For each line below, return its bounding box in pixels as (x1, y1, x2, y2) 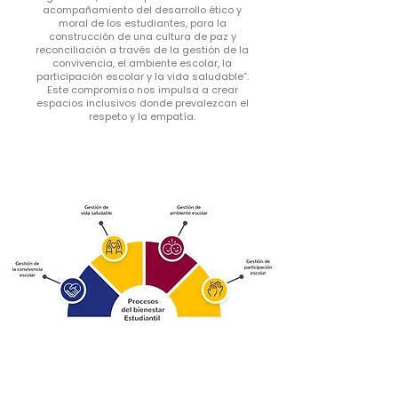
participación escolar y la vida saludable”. (36, 69, 249, 84)
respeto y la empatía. (89, 109, 195, 123)
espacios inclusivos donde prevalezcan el (36, 96, 249, 110)
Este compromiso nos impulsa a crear (46, 83, 238, 97)
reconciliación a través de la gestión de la (36, 43, 249, 57)
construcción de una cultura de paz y (48, 29, 236, 44)
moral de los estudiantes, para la (58, 16, 227, 30)
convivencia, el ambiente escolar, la (52, 56, 232, 70)
